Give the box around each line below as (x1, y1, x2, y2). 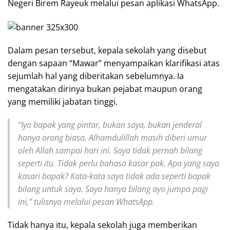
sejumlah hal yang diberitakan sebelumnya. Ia (8, 70, 184, 82)
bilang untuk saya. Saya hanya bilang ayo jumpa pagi (18, 183, 208, 195)
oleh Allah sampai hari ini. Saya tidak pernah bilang (18, 144, 202, 156)
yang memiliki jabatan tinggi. (8, 95, 118, 107)
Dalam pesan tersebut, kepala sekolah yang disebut (8, 44, 207, 56)
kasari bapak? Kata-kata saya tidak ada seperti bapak (18, 170, 210, 182)
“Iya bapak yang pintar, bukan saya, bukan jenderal (18, 119, 202, 130)
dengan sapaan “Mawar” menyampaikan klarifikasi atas (8, 57, 220, 69)
